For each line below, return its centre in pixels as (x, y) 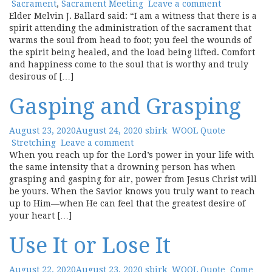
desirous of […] (41, 76)
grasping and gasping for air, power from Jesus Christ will (133, 179)
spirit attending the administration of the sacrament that (130, 28)
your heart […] (40, 216)
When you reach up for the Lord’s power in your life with (132, 155)
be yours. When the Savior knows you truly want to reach (132, 191)
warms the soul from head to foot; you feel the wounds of (130, 40)
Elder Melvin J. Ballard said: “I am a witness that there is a (133, 16)
